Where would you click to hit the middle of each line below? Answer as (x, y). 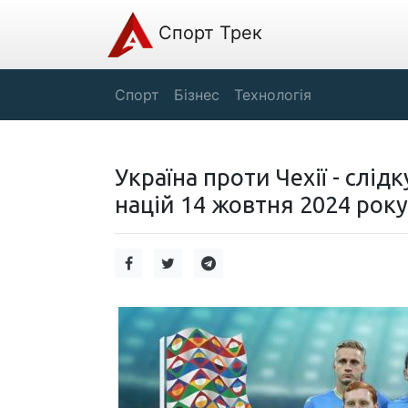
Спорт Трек (208, 33)
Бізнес (197, 95)
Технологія (273, 95)
